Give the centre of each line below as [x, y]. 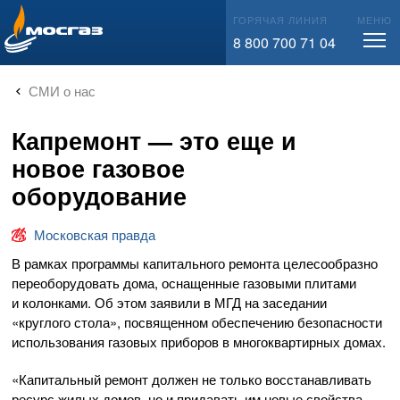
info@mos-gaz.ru [80, 19]
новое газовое [98, 168]
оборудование [99, 196]
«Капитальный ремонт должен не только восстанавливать [192, 379]
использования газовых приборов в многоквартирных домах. [199, 342]
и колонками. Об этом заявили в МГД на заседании [169, 303]
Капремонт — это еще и [154, 140]
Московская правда [95, 235]
